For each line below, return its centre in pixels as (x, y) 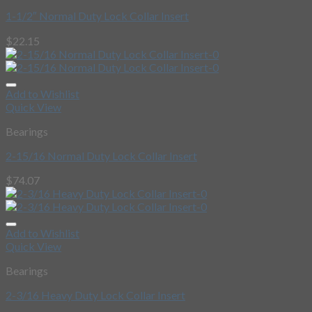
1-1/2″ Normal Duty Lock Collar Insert (97, 16)
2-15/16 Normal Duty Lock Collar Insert (101, 156)
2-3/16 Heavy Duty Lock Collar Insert (95, 295)
